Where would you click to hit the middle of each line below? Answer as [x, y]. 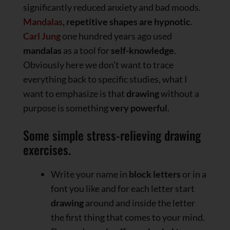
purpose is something [66, 108]
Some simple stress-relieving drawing [112, 135]
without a [179, 94]
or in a [194, 174]
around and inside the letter [139, 203]
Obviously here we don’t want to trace [98, 65]
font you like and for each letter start [123, 189]
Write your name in [90, 174]
